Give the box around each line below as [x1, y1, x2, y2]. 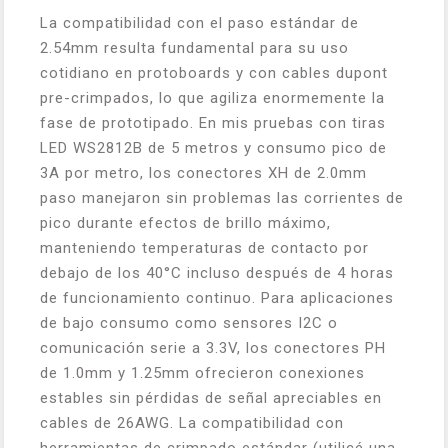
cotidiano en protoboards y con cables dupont [40, 64, 388, 82]
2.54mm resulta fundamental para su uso [40, 39, 349, 57]
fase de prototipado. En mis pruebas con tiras [40, 114, 386, 132]
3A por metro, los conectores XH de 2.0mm [40, 164, 367, 182]
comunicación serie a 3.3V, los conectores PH [40, 339, 386, 357]
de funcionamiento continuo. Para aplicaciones [40, 289, 394, 307]
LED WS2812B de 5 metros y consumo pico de [40, 139, 387, 157]
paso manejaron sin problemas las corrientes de [40, 189, 404, 207]
